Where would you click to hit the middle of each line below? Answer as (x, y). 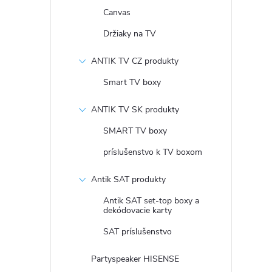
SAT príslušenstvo (138, 232)
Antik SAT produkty (128, 179)
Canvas (117, 12)
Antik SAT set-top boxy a (151, 201)
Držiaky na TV (130, 34)
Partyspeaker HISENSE (135, 259)
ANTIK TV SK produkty (135, 110)
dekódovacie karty (138, 210)
